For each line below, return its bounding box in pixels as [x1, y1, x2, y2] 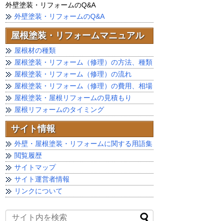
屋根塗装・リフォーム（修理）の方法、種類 [14, 58, 152, 66]
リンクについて [14, 187, 63, 195]
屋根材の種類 [14, 46, 56, 54]
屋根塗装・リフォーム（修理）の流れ [14, 70, 132, 78]
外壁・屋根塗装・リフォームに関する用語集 [14, 140, 152, 147]
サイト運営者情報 [14, 175, 70, 183]
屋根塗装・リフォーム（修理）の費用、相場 [14, 82, 152, 90]
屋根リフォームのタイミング [14, 106, 104, 113]
